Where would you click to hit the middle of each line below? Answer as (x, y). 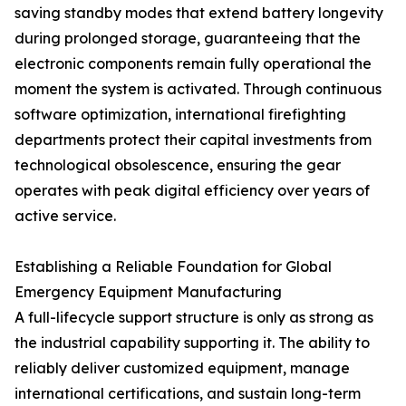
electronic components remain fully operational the (193, 63)
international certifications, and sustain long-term (188, 393)
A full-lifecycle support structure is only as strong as (194, 317)
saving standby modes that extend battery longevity (199, 13)
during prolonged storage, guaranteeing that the (188, 38)
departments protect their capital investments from (193, 140)
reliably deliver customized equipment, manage (182, 368)
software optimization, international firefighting (180, 114)
